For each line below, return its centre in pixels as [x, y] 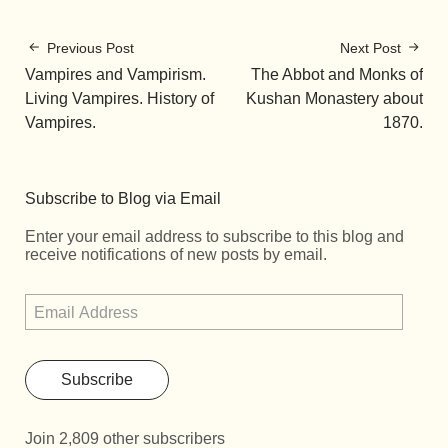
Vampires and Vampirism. [115, 75]
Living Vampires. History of [119, 99]
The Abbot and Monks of [337, 75]
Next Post [370, 48]
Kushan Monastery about [334, 99]
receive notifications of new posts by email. [176, 255]
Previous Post [90, 48]
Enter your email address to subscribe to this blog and [214, 237]
